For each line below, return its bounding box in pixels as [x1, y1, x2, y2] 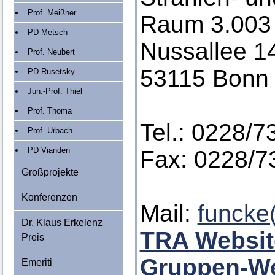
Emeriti [21, 257, 52, 268]
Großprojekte [21, 167, 79, 177]
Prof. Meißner [28, 8, 76, 17]
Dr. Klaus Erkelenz [21, 217, 103, 228]
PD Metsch [28, 28, 68, 37]
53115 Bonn [139, 65, 269, 91]
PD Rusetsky [28, 67, 75, 76]
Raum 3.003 [139, 11, 271, 37]
